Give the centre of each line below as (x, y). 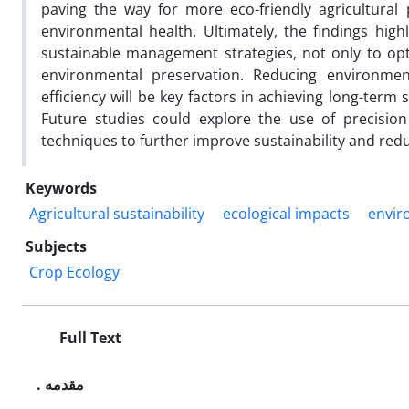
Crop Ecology (74, 272)
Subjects (56, 246)
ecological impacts (286, 213)
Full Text (89, 337)
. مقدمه (64, 384)
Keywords (61, 188)
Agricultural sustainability (117, 213)
